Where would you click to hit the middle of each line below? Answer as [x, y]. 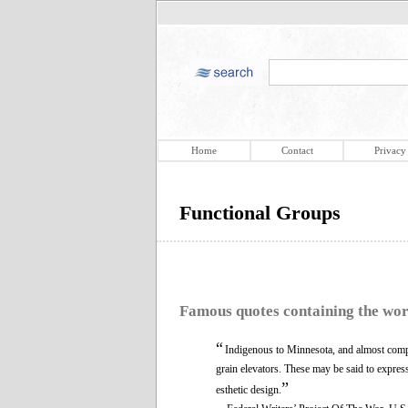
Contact [297, 150]
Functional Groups [260, 213]
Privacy [390, 150]
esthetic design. [249, 389]
